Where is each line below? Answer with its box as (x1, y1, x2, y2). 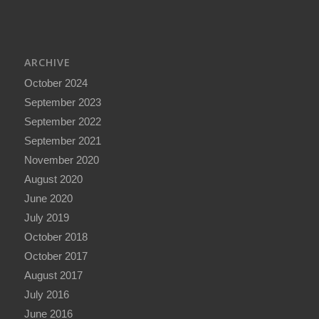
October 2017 (23, 250, 88, 263)
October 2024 (23, 77, 88, 90)
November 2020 (23, 154, 99, 167)
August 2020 (23, 173, 83, 186)
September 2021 (23, 135, 101, 147)
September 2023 (23, 96, 101, 109)
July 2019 (23, 211, 69, 224)
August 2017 (23, 269, 83, 282)
